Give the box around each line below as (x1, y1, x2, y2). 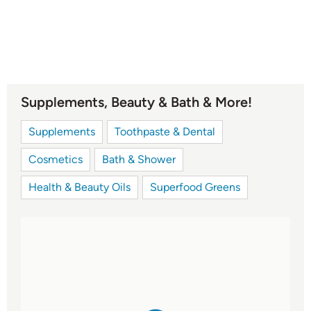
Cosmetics (28, 153, 83, 167)
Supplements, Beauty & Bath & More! (21, 94, 252, 111)
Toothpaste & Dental (115, 125, 215, 139)
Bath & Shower (102, 153, 176, 167)
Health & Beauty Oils (28, 180, 131, 194)
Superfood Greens (150, 180, 240, 194)
